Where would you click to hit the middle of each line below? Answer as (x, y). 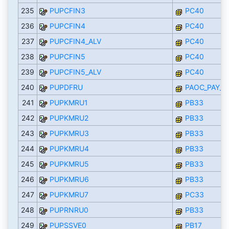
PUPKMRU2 (69, 118)
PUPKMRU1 (68, 103)
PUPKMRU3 (69, 133)
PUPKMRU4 (69, 149)
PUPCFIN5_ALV (75, 72)
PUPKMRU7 (69, 195)
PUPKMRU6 (69, 179)
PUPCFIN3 (67, 11)
